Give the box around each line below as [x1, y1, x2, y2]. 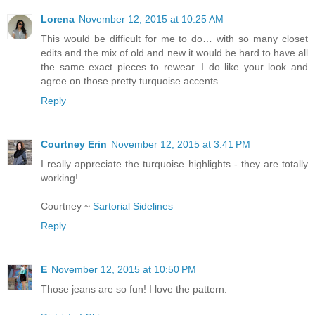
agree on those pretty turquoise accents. [41, 75, 221, 87]
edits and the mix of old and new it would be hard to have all [41, 47, 308, 59]
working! [41, 172, 78, 184]
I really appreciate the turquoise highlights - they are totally [41, 158, 308, 169]
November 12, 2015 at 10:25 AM [79, 13, 224, 25]
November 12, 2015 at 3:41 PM [111, 139, 250, 150]
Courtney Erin [41, 139, 107, 150]
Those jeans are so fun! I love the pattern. [41, 283, 227, 295]
